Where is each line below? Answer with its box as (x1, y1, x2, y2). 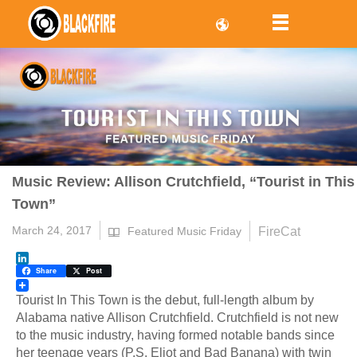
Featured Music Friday (127, 225, 241, 238)
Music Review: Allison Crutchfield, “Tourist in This (12, 174, 355, 190)
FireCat (258, 225, 300, 239)
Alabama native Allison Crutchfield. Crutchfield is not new (16, 311, 339, 325)
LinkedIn (16, 264, 65, 278)
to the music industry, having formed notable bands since (16, 328, 335, 343)
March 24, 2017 (12, 224, 92, 237)
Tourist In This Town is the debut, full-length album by (16, 293, 314, 308)
